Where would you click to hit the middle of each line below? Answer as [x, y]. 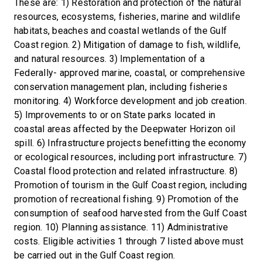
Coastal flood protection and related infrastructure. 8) [126, 171]
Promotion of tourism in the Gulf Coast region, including [131, 185]
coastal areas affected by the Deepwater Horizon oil [125, 129]
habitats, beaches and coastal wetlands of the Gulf [120, 31]
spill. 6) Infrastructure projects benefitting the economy [130, 143]
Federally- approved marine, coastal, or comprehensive [130, 73]
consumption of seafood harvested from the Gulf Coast [131, 213]
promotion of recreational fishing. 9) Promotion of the [126, 199]
